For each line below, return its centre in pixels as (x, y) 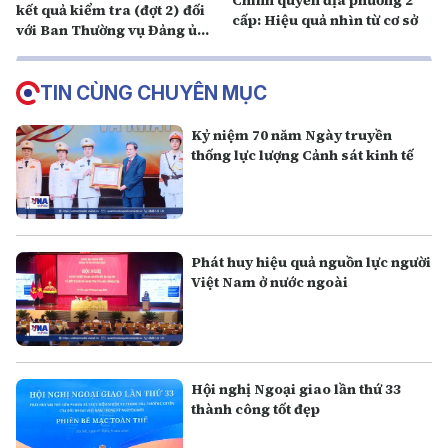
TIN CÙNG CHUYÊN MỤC (153, 93)
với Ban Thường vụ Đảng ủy (110, 30)
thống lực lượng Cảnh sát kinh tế (303, 155)
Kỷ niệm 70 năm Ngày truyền (292, 135)
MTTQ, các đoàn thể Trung (110, 50)
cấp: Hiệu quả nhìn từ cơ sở (325, 20)
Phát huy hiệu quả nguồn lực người (311, 262)
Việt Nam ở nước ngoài (270, 282)
